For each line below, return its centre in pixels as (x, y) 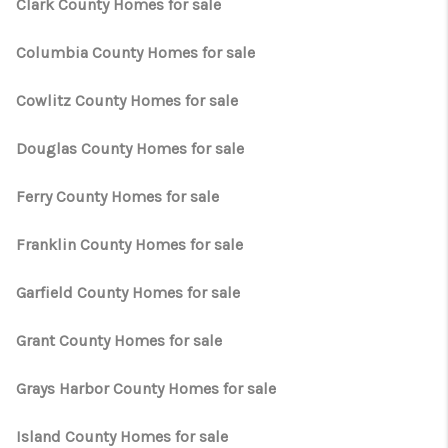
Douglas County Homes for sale (130, 148)
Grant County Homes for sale (119, 340)
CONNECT (312, 177)
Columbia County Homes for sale (135, 52)
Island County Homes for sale (122, 436)
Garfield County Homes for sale (128, 292)
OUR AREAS (268, 91)
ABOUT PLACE (277, 134)
